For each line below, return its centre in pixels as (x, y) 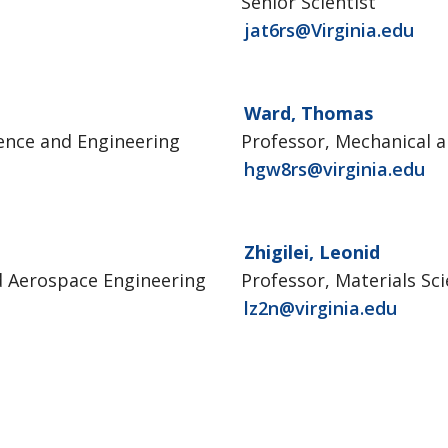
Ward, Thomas (308, 113)
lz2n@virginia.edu (320, 308)
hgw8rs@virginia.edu (334, 169)
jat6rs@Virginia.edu (328, 30)
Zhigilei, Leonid (311, 252)
